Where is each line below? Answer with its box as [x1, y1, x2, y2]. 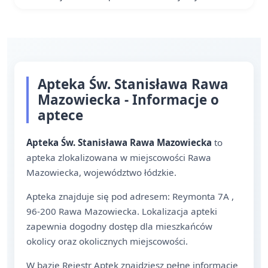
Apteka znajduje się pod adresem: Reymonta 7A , [26, 190, 234, 202]
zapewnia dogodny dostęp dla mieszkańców [26, 220, 212, 232]
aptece [38, 106, 83, 124]
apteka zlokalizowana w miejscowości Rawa [26, 151, 211, 163]
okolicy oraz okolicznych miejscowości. [26, 235, 188, 247]
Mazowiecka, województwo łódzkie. [26, 166, 176, 178]
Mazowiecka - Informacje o [38, 90, 219, 109]
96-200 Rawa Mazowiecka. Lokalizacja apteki [26, 205, 217, 217]
